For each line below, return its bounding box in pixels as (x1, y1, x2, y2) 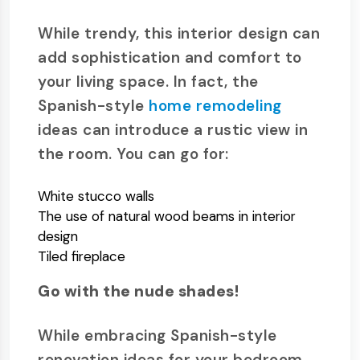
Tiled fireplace (38, 247, 125, 265)
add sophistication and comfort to (38, 47, 302, 67)
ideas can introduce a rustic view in (38, 120, 308, 140)
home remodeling (149, 96, 282, 116)
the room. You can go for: (38, 144, 229, 164)
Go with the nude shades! (38, 281, 239, 301)
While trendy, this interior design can (38, 23, 320, 43)
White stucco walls (38, 187, 154, 205)
